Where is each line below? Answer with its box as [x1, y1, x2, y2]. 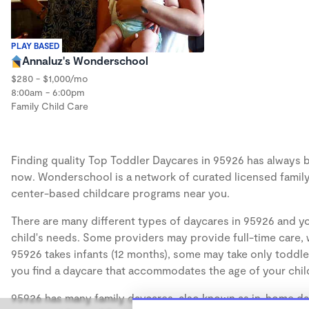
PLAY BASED [11, 40, 59, 50]
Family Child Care [11, 99, 88, 112]
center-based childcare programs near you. [11, 186, 230, 199]
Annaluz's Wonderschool [22, 53, 148, 67]
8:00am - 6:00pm [11, 86, 85, 98]
